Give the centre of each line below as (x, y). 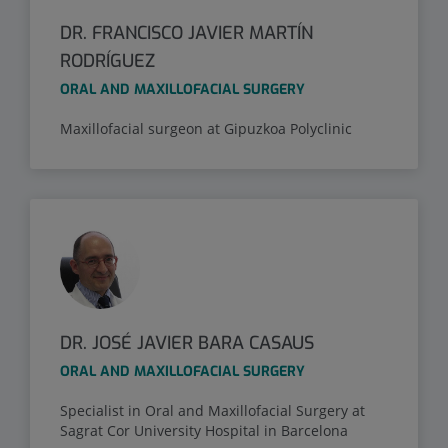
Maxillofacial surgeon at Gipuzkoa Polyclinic (206, 128)
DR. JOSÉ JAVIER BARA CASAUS (187, 342)
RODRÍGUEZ (107, 60)
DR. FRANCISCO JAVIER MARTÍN (186, 32)
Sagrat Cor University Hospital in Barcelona (204, 430)
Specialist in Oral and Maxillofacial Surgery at (212, 410)
